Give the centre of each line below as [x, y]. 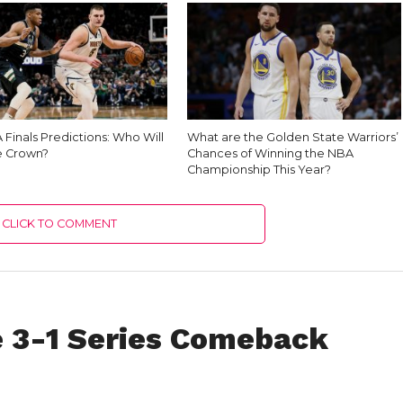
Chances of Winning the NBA [271, 153]
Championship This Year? [260, 169]
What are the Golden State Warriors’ [293, 137]
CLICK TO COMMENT [60, 223]
